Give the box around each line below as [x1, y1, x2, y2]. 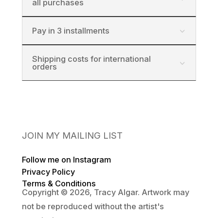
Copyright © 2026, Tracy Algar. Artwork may [21, 187, 189, 198]
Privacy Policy [21, 166, 75, 177]
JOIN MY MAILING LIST [21, 130, 123, 141]
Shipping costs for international [32, 54, 151, 64]
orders [32, 62, 57, 72]
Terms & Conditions [21, 179, 96, 189]
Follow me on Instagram [21, 155, 111, 165]
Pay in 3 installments [32, 26, 109, 36]
